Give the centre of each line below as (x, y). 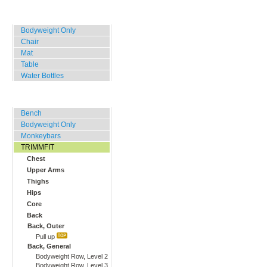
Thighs (38, 181)
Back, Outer (46, 226)
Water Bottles (42, 76)
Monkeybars (41, 136)
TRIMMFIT (38, 147)
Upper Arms (46, 170)
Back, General (49, 246)
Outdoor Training (48, 98)
